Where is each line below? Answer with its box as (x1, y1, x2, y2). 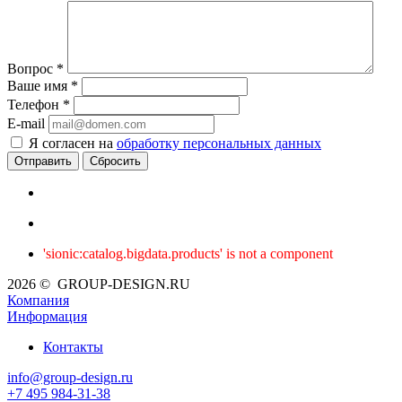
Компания (7, 293, 69, 309)
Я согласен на (29, 135, 117, 152)
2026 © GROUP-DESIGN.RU (7, 276, 190, 293)
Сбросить (90, 154, 141, 169)
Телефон (7, 97, 63, 113)
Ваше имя (7, 78, 71, 94)
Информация (7, 309, 87, 325)
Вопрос (7, 61, 57, 77)
